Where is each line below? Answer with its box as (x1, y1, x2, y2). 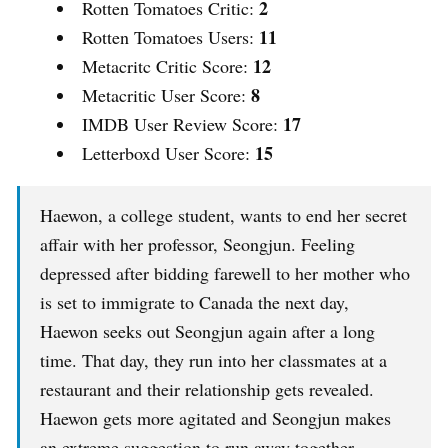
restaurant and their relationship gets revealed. (40, 377, 374, 402)
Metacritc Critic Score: (82, 54, 253, 79)
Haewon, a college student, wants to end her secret (40, 203, 407, 228)
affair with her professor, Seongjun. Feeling (40, 232, 355, 257)
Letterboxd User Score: (82, 141, 255, 166)
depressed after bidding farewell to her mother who (40, 261, 410, 286)
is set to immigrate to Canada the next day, (40, 290, 349, 315)
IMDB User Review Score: (82, 112, 283, 137)
